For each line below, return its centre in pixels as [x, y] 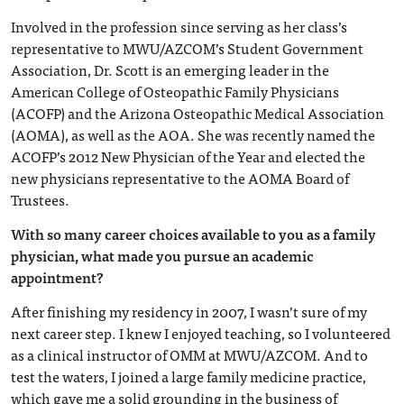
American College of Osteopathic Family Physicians [175, 91]
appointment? [57, 277]
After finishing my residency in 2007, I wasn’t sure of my [189, 311]
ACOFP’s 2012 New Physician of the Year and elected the [188, 156]
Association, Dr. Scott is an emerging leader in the [170, 69]
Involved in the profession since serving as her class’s [179, 26]
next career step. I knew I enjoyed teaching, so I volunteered [201, 333]
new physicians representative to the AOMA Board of [180, 178]
